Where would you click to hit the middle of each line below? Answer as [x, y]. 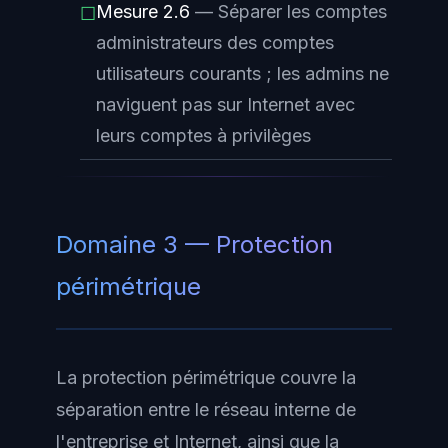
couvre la [315, 377]
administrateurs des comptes [215, 42]
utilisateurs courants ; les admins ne [242, 73]
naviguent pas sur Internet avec [225, 104]
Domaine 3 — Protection [194, 244]
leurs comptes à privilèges [203, 135]
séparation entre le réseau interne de [206, 409]
